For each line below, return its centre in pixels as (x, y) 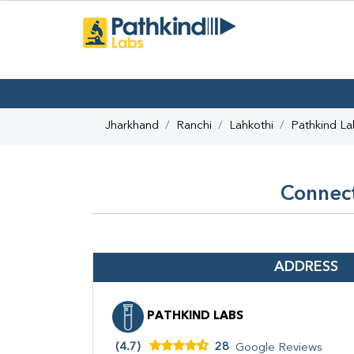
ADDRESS (306, 267)
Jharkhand (132, 126)
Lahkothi (251, 126)
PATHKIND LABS (194, 317)
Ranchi (194, 126)
